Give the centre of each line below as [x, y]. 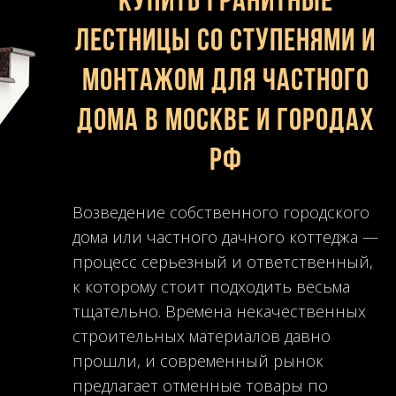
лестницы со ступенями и [225, 42]
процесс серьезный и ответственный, [223, 261]
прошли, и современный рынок [198, 360]
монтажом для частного [225, 82]
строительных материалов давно [202, 335]
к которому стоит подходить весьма [211, 286]
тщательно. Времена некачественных [219, 311]
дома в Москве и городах [225, 122]
